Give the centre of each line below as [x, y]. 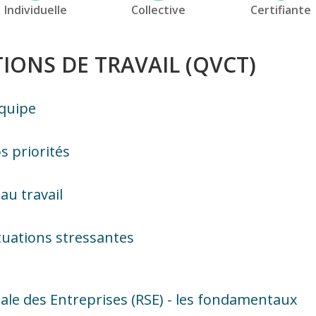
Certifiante [281, 10]
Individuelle [35, 10]
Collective [158, 10]
